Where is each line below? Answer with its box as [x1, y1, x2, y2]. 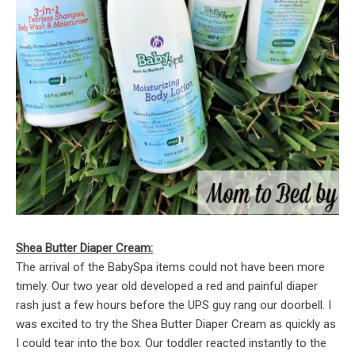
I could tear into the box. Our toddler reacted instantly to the [16, 336, 326, 351]
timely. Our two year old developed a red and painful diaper [16, 279, 318, 294]
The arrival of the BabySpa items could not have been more [16, 260, 325, 275]
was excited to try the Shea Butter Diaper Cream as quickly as [16, 317, 336, 332]
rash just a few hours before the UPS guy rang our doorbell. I [16, 298, 331, 313]
